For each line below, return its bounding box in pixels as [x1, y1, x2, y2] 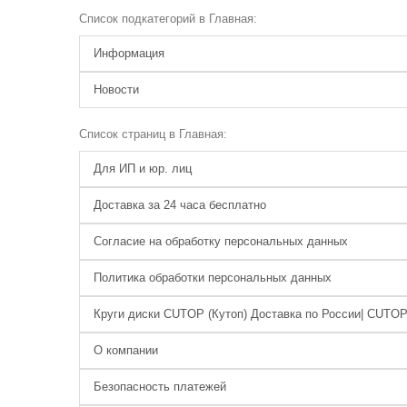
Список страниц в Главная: [79, 127, 227, 141]
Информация [94, 46, 164, 60]
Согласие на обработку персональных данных [94, 234, 348, 248]
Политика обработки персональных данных [94, 271, 332, 284]
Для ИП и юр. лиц [94, 162, 192, 175]
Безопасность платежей [94, 380, 226, 393]
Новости [94, 83, 139, 96]
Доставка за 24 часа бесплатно [94, 198, 266, 212]
